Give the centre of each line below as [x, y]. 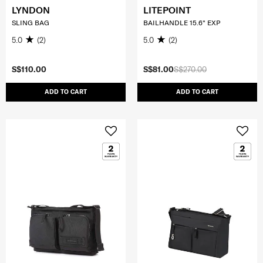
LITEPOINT [167, 10]
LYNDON [31, 10]
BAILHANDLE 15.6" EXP [182, 22]
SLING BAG [31, 22]
